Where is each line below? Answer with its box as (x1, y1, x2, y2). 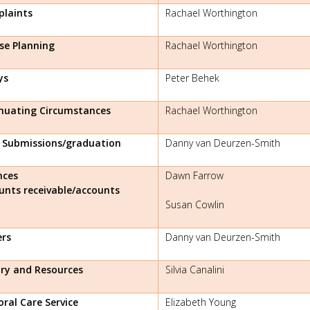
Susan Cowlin (165, 197, 224, 211)
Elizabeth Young (165, 295, 236, 309)
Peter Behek (165, 71, 219, 84)
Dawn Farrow (165, 168, 224, 182)
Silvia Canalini (165, 262, 224, 276)
